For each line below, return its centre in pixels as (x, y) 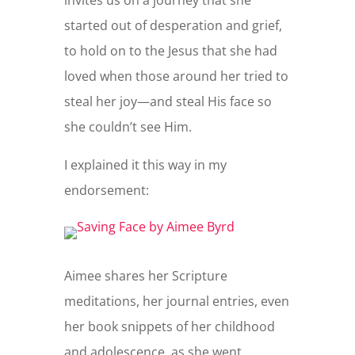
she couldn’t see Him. (128, 126)
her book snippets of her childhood (169, 326)
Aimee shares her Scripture (145, 275)
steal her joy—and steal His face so (168, 101)
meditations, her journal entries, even (176, 301)
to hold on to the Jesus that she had (170, 50)
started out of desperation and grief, (173, 25)
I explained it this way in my (145, 164)
